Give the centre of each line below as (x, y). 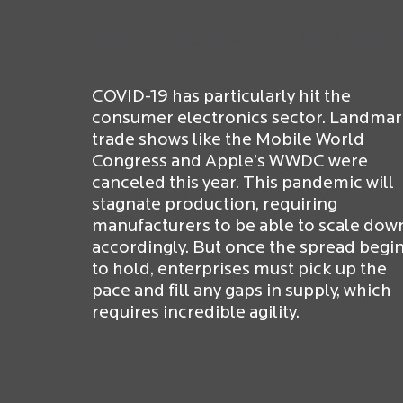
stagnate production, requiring (215, 205)
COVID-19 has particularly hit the (221, 97)
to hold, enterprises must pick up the (239, 269)
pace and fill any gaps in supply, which (242, 291)
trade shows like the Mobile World (228, 140)
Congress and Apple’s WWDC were (230, 161)
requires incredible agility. (196, 313)
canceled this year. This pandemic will (243, 183)
